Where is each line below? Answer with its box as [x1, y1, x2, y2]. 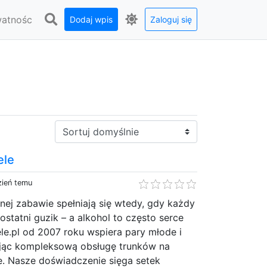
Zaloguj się [150, 14, 192, 24]
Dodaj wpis [70, 14, 113, 24]
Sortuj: [54, 120, 84, 133]
